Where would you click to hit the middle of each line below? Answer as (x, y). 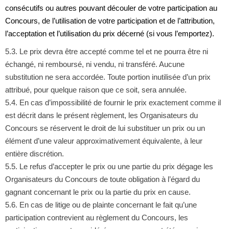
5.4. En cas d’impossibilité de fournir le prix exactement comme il (113, 102)
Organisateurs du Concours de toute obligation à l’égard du (102, 179)
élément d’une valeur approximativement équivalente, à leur (104, 141)
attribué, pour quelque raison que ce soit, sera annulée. (96, 89)
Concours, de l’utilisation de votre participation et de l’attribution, (110, 20)
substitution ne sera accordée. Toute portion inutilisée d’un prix (108, 77)
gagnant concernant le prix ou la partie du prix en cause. (98, 192)
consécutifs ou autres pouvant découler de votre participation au (111, 8)
